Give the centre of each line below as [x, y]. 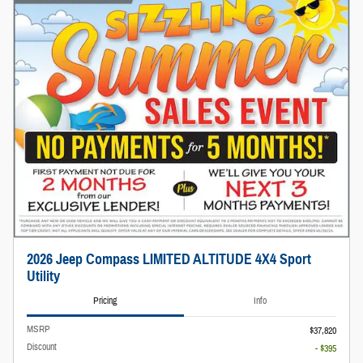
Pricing [105, 300]
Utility [43, 277]
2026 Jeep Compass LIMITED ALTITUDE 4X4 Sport [169, 260]
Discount [42, 346]
